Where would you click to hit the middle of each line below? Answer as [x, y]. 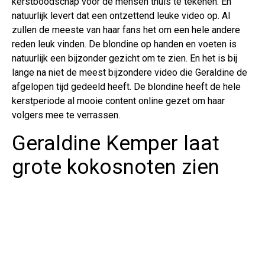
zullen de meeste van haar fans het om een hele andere [126, 30]
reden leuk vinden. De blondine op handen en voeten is [124, 44]
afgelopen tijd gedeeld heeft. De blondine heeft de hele [126, 86]
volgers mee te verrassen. [66, 115]
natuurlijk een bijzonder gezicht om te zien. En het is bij [125, 58]
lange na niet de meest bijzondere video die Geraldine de [130, 72]
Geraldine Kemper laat [116, 143]
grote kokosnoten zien [116, 167]
